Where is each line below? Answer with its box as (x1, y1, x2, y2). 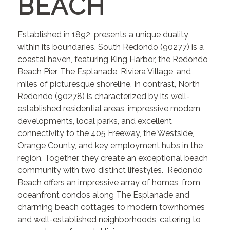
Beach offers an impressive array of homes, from (17, 178, 201, 188)
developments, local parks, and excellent (17, 116, 172, 126)
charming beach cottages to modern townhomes (17, 202, 205, 213)
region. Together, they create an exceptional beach (17, 153, 208, 163)
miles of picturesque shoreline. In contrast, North (17, 79, 200, 89)
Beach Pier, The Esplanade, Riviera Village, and (17, 67, 191, 77)
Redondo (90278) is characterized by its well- (17, 91, 190, 102)
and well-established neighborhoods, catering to (17, 215, 201, 225)
